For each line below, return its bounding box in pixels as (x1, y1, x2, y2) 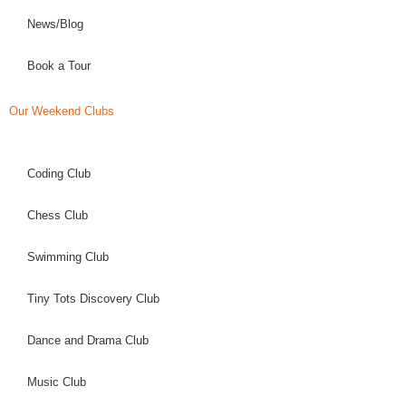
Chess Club (27, 208, 88, 222)
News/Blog (27, 17, 83, 31)
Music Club (27, 375, 86, 389)
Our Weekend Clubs (9, 104, 114, 118)
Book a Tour (27, 59, 91, 72)
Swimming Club (27, 250, 109, 264)
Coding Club (27, 167, 91, 180)
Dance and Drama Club (27, 333, 149, 347)
